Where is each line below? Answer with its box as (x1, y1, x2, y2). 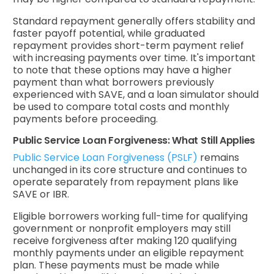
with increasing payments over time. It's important (13, 50, 256, 65)
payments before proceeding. (13, 111, 158, 126)
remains (198, 150, 240, 165)
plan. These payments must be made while (13, 257, 220, 272)
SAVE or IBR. (13, 187, 70, 201)
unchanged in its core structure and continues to (13, 162, 248, 177)
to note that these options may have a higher (13, 62, 232, 77)
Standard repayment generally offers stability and (13, 13, 256, 28)
